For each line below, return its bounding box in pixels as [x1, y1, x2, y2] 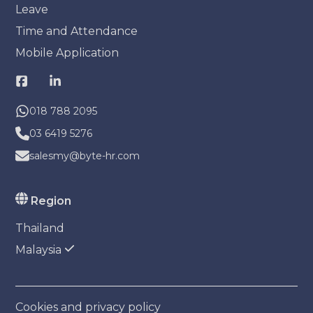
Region [31, 194, 72, 208]
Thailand [15, 221, 65, 235]
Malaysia [15, 243, 62, 257]
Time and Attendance [15, 24, 138, 38]
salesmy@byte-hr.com [29, 150, 140, 163]
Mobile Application [15, 46, 119, 60]
